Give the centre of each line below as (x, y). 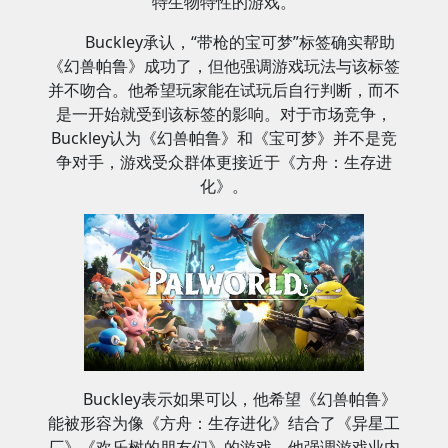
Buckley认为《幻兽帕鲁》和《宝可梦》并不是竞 (224, 138)
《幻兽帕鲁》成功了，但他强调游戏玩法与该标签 (224, 66)
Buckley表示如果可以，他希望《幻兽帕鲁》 (240, 399)
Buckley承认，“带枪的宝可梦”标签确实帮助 (240, 42)
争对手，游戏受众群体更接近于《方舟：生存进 (224, 162)
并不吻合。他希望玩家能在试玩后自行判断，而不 (224, 90)
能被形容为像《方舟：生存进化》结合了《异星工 (224, 423)
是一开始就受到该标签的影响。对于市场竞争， (224, 114)
